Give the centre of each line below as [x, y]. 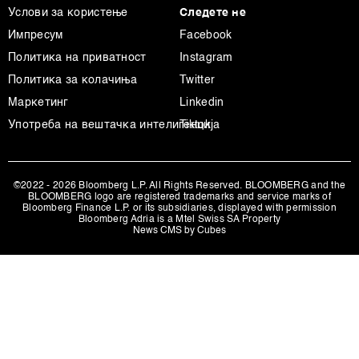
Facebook [206, 35]
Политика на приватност [77, 58]
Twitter [198, 80]
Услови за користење [68, 13]
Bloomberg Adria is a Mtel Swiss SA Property [179, 220]
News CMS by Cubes [179, 231]
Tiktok [195, 125]
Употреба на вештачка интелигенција [114, 125]
